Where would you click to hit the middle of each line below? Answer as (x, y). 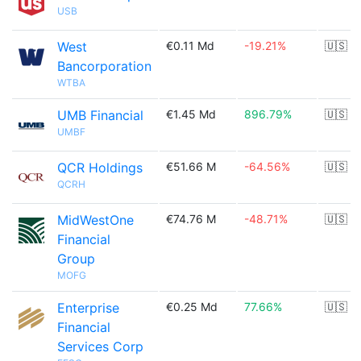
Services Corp (100, 346)
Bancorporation (104, 66)
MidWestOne (95, 220)
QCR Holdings (100, 168)
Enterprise (88, 308)
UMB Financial (100, 115)
